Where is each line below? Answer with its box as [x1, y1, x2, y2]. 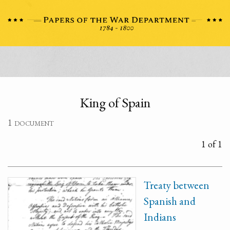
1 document [8, 117, 54, 128]
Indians [144, 210, 176, 224]
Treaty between [144, 178, 209, 192]
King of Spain [80, 93, 150, 111]
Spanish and [144, 194, 196, 208]
